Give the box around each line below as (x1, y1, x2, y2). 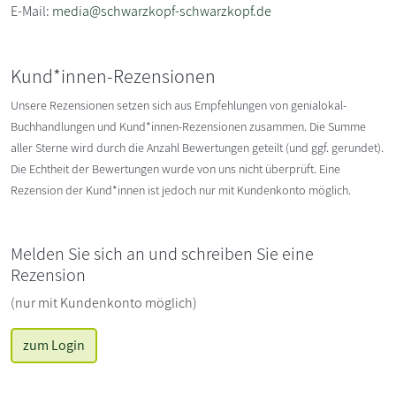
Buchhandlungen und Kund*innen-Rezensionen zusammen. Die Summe (11, 118, 366, 134)
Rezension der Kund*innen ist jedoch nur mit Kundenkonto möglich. (11, 181, 351, 198)
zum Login (23, 335, 85, 354)
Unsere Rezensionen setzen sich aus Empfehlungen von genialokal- (11, 96, 346, 113)
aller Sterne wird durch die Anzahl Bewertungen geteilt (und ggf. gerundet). (11, 139, 384, 156)
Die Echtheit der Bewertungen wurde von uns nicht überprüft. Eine (11, 160, 340, 177)
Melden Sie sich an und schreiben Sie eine (11, 241, 314, 265)
